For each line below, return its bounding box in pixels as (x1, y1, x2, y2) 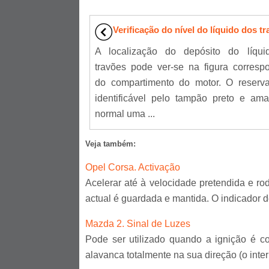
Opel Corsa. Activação (85, 162, 180, 172)
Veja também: (85, 139, 136, 148)
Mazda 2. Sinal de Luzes (85, 218, 190, 229)
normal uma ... (94, 109, 155, 119)
